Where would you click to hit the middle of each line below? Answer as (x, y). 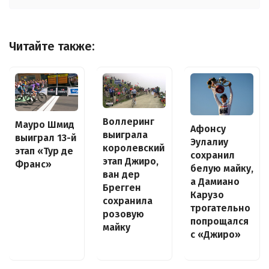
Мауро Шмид (45, 124)
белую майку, (222, 169)
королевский (134, 148)
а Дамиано (215, 182)
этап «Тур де (44, 151)
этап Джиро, (131, 162)
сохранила (128, 201)
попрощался (219, 222)
